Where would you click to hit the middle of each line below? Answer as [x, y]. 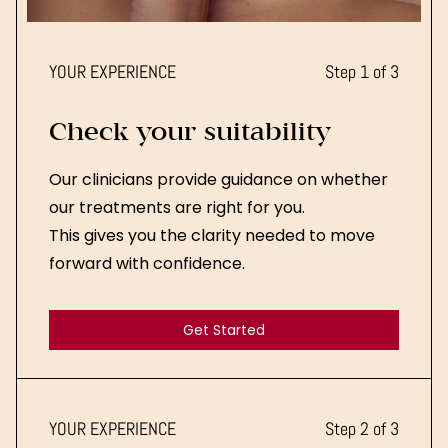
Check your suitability [190, 133]
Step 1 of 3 [362, 71]
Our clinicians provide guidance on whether [218, 179]
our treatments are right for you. [177, 207]
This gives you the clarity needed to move [212, 235]
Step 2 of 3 [362, 428]
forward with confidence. [147, 263]
